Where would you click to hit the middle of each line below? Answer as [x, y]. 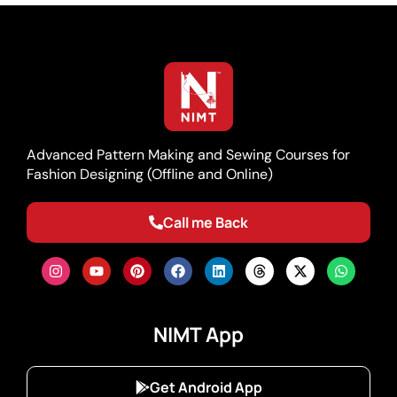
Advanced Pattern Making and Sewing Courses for [188, 154]
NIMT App [198, 334]
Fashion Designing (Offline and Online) [150, 174]
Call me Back [206, 222]
